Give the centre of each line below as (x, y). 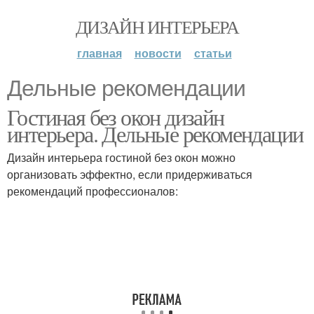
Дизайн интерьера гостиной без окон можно (121, 157)
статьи (213, 53)
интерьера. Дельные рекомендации (155, 134)
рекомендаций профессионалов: (93, 191)
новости (158, 53)
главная (99, 53)
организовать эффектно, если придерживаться (130, 174)
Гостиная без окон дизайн (116, 117)
